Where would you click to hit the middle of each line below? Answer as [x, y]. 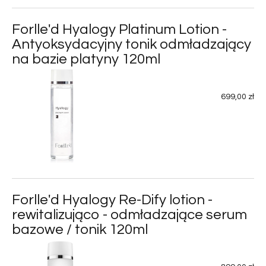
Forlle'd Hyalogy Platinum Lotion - [119, 29]
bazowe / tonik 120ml [80, 229]
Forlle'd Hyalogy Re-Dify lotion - [112, 199]
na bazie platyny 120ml [86, 59]
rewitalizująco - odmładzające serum [129, 214]
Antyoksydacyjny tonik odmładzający [132, 44]
